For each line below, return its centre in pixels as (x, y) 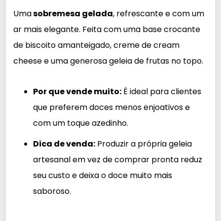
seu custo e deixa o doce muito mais (103, 175)
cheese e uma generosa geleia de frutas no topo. (108, 61)
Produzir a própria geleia (144, 144)
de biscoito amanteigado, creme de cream (96, 45)
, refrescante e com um (159, 13)
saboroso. (52, 191)
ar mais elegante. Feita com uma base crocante (107, 29)
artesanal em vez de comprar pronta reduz (118, 159)
